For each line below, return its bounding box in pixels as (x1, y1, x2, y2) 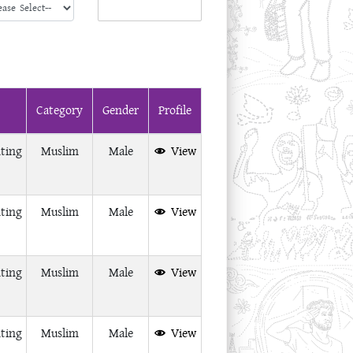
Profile (158, 101, 191, 120)
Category (36, 101, 83, 120)
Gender (102, 101, 139, 120)
